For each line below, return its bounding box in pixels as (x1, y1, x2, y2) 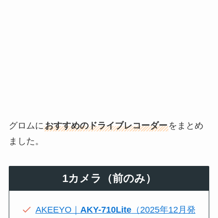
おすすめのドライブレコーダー (44, 120, 167, 130)
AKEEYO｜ (35, 205, 80, 215)
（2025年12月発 (131, 205, 196, 215)
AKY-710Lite (80, 205, 131, 215)
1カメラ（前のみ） (62, 172, 156, 185)
